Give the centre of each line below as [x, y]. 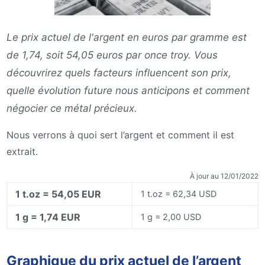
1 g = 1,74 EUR [48, 217]
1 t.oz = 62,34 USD [179, 194]
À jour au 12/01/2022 [224, 176]
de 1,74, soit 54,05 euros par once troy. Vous [112, 55]
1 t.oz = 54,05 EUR [59, 194]
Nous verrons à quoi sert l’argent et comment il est [120, 135]
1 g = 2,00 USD [171, 217]
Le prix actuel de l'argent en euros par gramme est [127, 37]
